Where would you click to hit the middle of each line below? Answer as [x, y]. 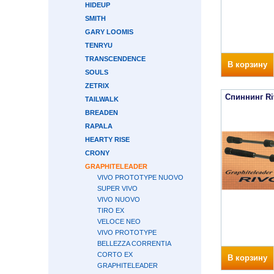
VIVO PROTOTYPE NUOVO [140, 177]
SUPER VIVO [117, 188]
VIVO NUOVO [119, 199]
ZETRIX [97, 86]
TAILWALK [102, 99]
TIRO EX [111, 210]
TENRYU [99, 45]
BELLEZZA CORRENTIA [134, 243]
